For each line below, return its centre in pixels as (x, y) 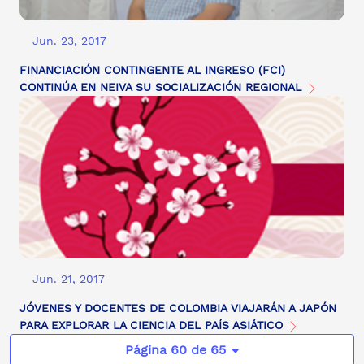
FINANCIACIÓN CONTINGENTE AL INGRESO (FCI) (152, 70)
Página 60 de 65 (175, 350)
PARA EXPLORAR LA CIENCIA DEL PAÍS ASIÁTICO (153, 325)
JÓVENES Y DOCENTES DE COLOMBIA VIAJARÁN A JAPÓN (178, 308)
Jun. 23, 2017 (69, 41)
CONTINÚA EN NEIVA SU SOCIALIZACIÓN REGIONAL (162, 87)
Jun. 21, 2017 (69, 279)
